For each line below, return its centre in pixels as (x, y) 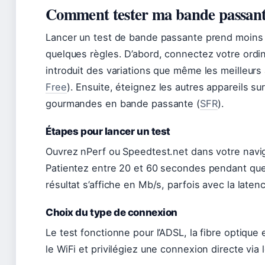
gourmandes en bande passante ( (123, 104)
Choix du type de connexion (112, 212)
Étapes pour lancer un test (108, 131)
